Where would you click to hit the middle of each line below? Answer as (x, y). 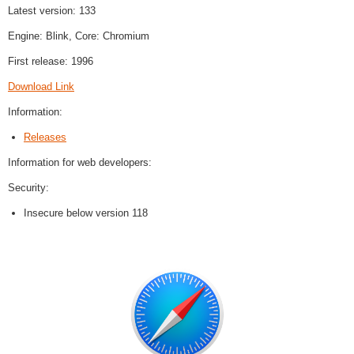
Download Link (41, 87)
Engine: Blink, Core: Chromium (79, 36)
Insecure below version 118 (86, 213)
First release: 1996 (51, 62)
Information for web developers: (80, 163)
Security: (28, 188)
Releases (45, 137)
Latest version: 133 (52, 11)
